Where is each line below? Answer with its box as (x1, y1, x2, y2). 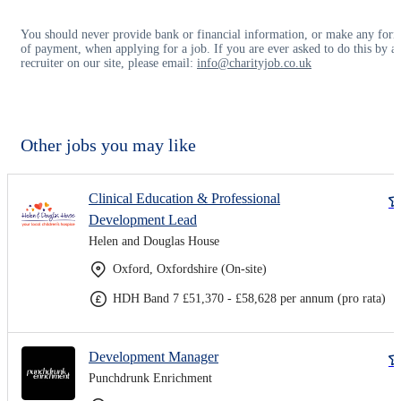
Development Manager (89, 348, 218, 364)
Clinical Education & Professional (89, 190, 280, 206)
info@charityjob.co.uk (197, 55, 311, 70)
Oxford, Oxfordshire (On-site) (113, 261, 267, 276)
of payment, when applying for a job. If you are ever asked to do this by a (21, 41, 397, 55)
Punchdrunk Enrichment (89, 371, 212, 385)
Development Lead (89, 211, 197, 227)
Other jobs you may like (21, 134, 196, 155)
